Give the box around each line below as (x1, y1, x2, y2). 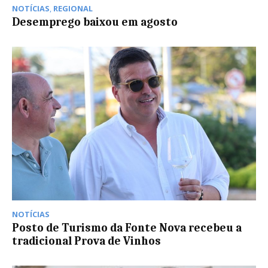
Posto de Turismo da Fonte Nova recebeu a (12, 221, 242, 234)
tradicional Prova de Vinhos (12, 234, 161, 248)
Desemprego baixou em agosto (12, 15, 178, 29)
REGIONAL (53, 2, 93, 14)
